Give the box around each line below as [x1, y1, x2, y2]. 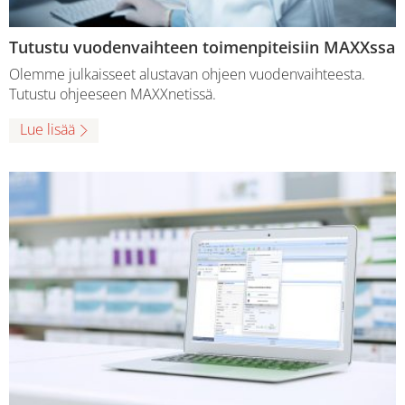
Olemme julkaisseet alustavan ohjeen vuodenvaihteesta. [9, 63, 365, 84]
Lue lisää [20, 119, 75, 140]
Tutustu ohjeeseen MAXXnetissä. [9, 83, 216, 104]
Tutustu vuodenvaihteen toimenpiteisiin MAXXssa [9, 35, 395, 58]
